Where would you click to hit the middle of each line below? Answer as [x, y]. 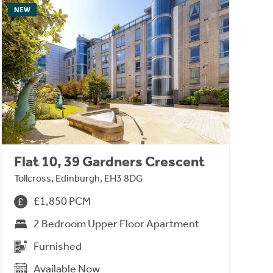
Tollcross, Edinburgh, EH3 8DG [78, 179]
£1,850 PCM [62, 201]
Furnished [57, 246]
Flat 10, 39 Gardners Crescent [109, 162]
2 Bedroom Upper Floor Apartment [116, 224]
